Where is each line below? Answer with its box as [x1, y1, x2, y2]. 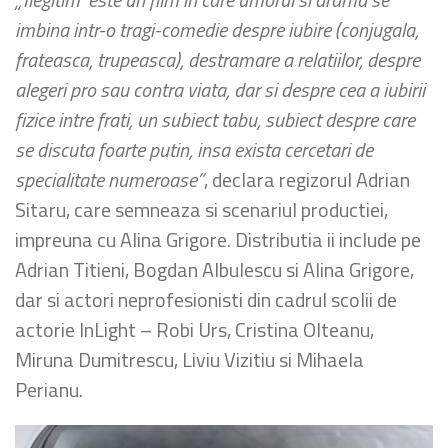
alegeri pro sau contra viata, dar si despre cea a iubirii [15, 74, 425, 105]
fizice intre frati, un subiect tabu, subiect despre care [15, 104, 415, 135]
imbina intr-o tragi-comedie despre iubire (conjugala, [15, 14, 419, 45]
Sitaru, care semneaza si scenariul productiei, [15, 194, 388, 225]
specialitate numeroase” [15, 164, 204, 195]
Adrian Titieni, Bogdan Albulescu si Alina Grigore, [15, 254, 414, 285]
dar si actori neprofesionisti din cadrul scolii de [15, 284, 397, 315]
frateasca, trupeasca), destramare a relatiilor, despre [15, 44, 420, 75]
